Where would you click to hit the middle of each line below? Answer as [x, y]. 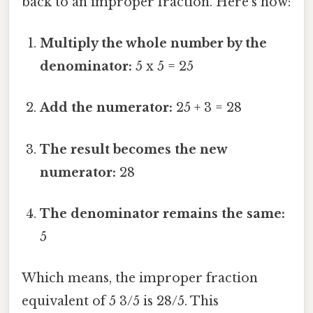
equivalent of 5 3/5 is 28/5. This [120, 301]
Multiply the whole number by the [154, 44]
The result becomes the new [134, 149]
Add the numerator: [107, 108]
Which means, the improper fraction [140, 278]
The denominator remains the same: [163, 213]
